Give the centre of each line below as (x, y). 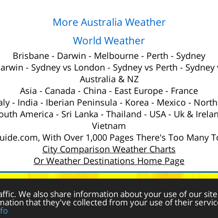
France (184, 91)
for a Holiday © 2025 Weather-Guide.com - (91, 182)
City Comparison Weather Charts (109, 149)
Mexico (171, 102)
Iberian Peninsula (82, 102)
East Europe (139, 91)
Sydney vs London (68, 67)
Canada (60, 91)
